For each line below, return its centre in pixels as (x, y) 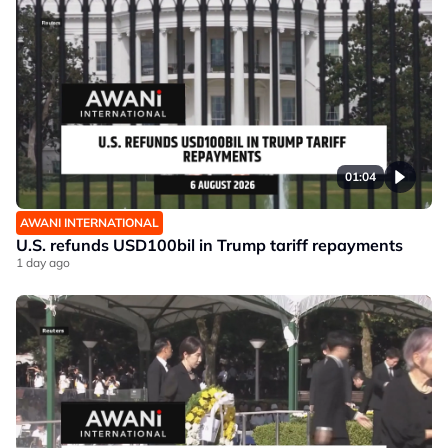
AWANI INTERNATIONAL (89, 223)
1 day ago (43, 263)
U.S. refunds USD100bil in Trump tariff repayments (209, 245)
